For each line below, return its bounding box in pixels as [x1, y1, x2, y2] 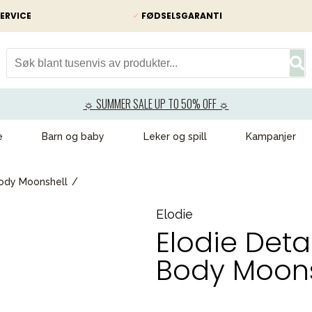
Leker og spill [143, 131, 207, 142]
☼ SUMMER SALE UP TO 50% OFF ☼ [83, 95, 229, 112]
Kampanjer [246, 131, 296, 142]
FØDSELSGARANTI [139, 10, 222, 22]
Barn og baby [42, 131, 104, 142]
